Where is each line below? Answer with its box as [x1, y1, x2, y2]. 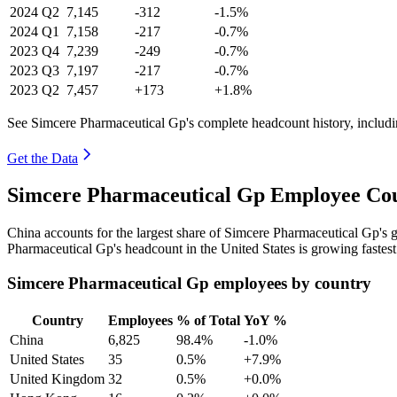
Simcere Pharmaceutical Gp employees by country [7, 274, 371, 293]
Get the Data [7, 150, 78, 166]
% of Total [176, 312, 240, 328]
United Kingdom [10, 370, 105, 386]
